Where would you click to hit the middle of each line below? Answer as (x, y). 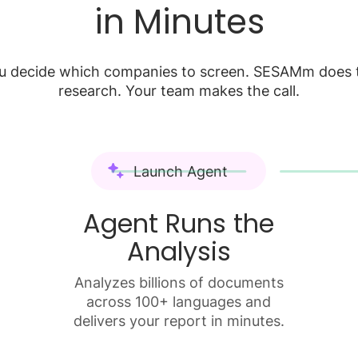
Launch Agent (192, 171)
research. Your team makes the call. (179, 91)
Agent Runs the (179, 223)
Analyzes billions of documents (179, 282)
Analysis (179, 251)
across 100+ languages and (179, 302)
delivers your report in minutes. (179, 321)
